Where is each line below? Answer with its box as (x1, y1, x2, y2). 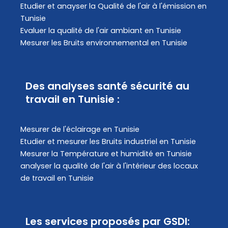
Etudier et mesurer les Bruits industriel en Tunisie (20, 136, 196, 147)
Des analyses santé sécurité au (25, 79, 189, 94)
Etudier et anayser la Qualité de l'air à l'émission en (20, 1, 207, 12)
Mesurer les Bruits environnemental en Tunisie (20, 38, 187, 48)
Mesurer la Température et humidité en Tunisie (20, 149, 192, 159)
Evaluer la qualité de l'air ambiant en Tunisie (20, 25, 181, 36)
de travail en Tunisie (20, 173, 94, 184)
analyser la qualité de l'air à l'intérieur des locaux (20, 161, 198, 172)
